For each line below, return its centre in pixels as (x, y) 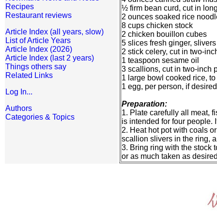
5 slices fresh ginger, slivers (169, 43)
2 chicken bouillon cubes (164, 34)
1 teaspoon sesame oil (160, 61)
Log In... (19, 92)
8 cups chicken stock (157, 26)
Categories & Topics (40, 117)
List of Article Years (38, 40)
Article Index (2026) (39, 49)
